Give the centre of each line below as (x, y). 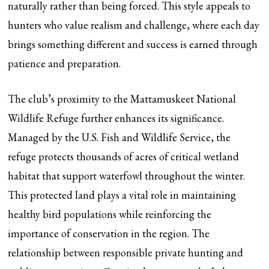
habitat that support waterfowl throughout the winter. (127, 176)
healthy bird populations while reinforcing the (110, 214)
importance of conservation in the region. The (109, 233)
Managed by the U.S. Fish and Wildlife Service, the (119, 137)
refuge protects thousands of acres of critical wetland (124, 156)
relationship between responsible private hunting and (126, 252)
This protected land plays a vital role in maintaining (122, 195)
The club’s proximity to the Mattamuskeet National (122, 99)
